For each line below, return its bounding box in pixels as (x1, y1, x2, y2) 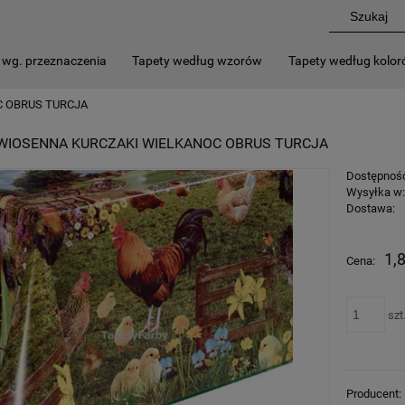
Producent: (346, 387, 402, 401)
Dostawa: (346, 201, 396, 215)
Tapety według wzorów (132, 53, 263, 68)
